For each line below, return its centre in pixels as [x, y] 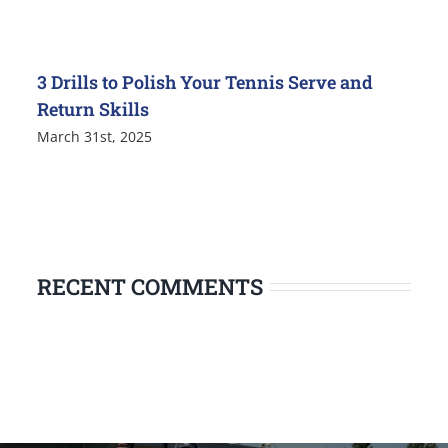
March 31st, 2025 [95, 136]
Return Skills [93, 108]
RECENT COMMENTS [150, 286]
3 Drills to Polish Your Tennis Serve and [205, 81]
